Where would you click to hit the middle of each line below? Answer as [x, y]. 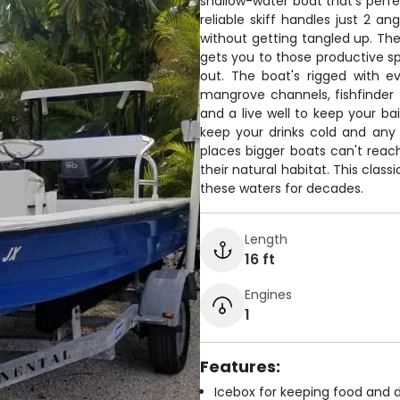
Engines [268, 294]
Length [266, 239]
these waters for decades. [282, 188]
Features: [240, 367]
